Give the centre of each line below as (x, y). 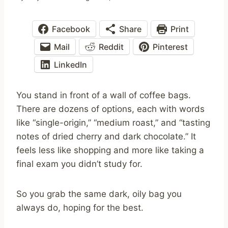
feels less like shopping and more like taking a (110, 150)
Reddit (111, 47)
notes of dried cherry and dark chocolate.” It (106, 137)
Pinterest (170, 47)
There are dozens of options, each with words (110, 109)
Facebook (71, 29)
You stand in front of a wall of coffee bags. (104, 95)
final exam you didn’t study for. (79, 164)
